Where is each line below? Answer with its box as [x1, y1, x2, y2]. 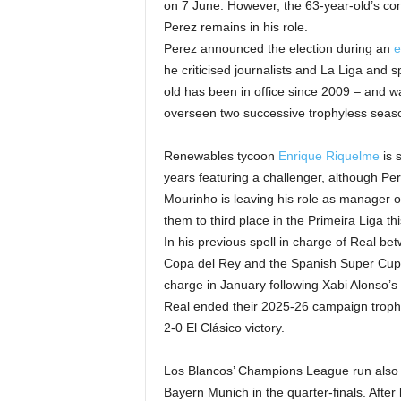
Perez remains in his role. [163, 20, 308, 34]
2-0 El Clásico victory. [163, 320, 285, 335]
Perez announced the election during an [163, 41, 394, 55]
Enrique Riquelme [277, 149, 380, 163]
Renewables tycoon [163, 149, 278, 163]
